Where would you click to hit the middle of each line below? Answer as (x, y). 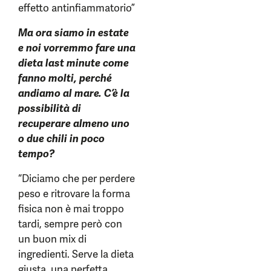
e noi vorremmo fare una (77, 48)
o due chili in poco (61, 139)
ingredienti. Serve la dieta (76, 254)
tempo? (36, 154)
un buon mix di (52, 239)
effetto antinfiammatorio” (77, 8)
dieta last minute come (73, 63)
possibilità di (50, 109)
